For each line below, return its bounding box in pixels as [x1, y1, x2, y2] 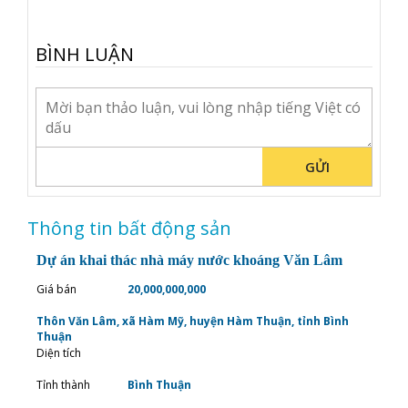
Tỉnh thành [36, 377, 90, 393]
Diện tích [36, 345, 81, 362]
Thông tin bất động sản [27, 216, 231, 241]
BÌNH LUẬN [36, 41, 134, 66]
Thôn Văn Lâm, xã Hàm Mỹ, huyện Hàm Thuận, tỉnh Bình [36, 313, 349, 330]
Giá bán [36, 281, 76, 298]
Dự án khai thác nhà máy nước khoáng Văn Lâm [36, 252, 342, 269]
